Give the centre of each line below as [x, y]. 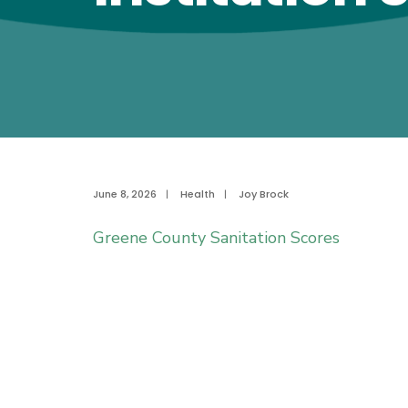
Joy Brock [264, 194]
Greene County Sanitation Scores [216, 238]
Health [198, 194]
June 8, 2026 [125, 194]
